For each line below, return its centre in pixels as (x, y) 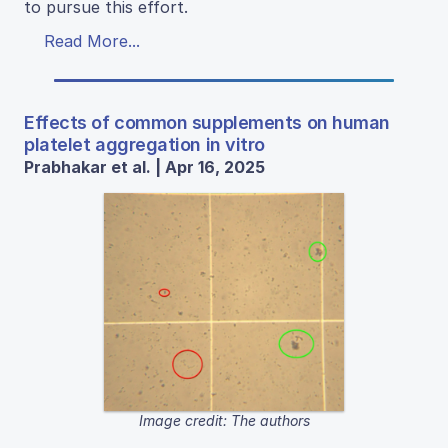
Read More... (92, 40)
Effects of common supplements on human (207, 122)
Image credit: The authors (224, 421)
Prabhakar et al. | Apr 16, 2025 (144, 166)
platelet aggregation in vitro (144, 144)
